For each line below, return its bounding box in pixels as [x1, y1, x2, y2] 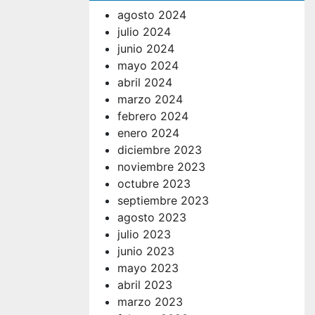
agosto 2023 [117, 210, 186, 224]
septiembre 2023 [117, 193, 209, 207]
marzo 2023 [117, 294, 183, 309]
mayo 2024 [117, 58, 179, 72]
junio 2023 [117, 243, 174, 258]
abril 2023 [117, 277, 172, 292]
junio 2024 [117, 41, 174, 56]
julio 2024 [117, 24, 171, 39]
